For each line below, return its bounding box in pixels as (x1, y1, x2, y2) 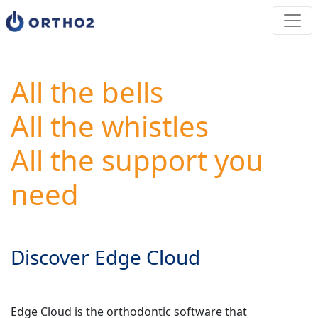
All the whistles (11, 106, 209, 146)
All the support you (11, 140, 263, 180)
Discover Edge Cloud (11, 243, 200, 270)
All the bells (11, 72, 163, 111)
